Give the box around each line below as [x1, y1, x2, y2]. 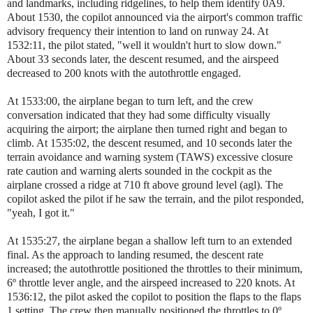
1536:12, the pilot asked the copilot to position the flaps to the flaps [7, 290, 301, 303]
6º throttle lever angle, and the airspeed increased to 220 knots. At [7, 276, 295, 289]
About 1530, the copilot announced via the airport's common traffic [7, 10, 303, 23]
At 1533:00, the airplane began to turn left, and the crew [7, 94, 254, 107]
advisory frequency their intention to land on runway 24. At [7, 24, 268, 37]
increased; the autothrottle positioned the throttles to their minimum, [7, 262, 303, 275]
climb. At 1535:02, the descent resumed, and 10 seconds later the [7, 136, 292, 149]
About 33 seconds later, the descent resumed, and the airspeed [7, 52, 279, 65]
